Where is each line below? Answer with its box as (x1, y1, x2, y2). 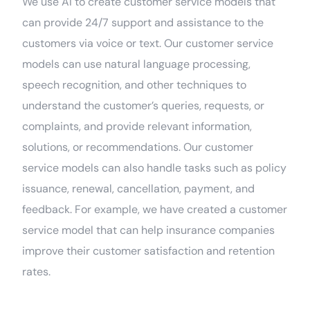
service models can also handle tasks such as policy (22, 160, 287, 175)
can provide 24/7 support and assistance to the (22, 15, 264, 30)
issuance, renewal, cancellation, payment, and (22, 181, 255, 196)
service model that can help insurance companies (22, 222, 275, 237)
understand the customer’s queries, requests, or (22, 98, 265, 113)
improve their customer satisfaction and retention (22, 243, 275, 258)
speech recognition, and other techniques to (22, 77, 247, 92)
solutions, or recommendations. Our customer (22, 139, 254, 154)
